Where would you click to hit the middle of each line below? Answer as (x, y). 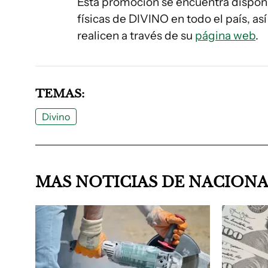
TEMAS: (60, 94)
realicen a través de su (136, 36)
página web (225, 36)
